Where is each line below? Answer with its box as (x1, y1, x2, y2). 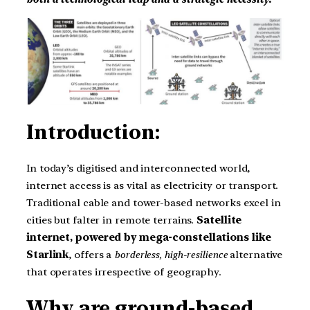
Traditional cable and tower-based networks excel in (26, 196, 281, 209)
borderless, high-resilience (114, 248, 228, 261)
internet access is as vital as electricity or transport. (26, 179, 279, 192)
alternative (227, 248, 283, 261)
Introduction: (26, 120, 160, 145)
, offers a (69, 248, 115, 261)
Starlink (26, 248, 69, 261)
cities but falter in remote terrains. (26, 213, 197, 226)
